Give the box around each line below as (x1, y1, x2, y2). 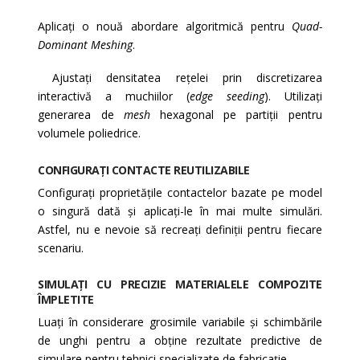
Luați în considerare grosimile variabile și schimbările (38, 314, 322, 330)
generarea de (38, 107, 124, 123)
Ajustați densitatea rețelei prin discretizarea (38, 70, 322, 86)
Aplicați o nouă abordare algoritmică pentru (38, 18, 292, 34)
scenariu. (38, 239, 84, 256)
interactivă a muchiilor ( (38, 88, 190, 104)
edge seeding (189, 88, 264, 104)
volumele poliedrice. (38, 125, 141, 141)
